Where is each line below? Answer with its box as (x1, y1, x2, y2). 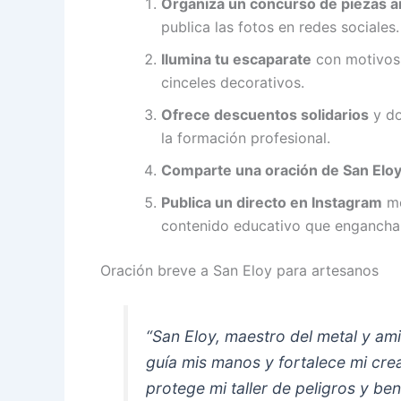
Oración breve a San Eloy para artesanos (100, 260, 379, 279)
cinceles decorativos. (161, 73, 304, 91)
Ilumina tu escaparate (161, 49, 311, 68)
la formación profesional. (161, 128, 330, 147)
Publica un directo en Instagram (161, 192, 382, 211)
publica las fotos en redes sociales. (161, 17, 399, 36)
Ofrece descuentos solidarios (161, 105, 369, 124)
